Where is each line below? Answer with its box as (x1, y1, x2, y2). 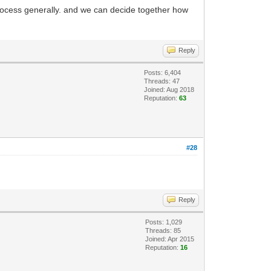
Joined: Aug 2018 (144, 85, 195, 93)
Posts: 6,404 (144, 68, 181, 76)
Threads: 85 (145, 226, 181, 234)
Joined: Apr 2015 (145, 235, 195, 243)
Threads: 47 (144, 77, 180, 85)
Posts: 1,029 (145, 218, 183, 226)
